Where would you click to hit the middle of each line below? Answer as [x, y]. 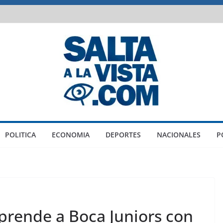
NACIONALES [178, 135]
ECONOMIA [70, 135]
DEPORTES [123, 135]
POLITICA [20, 135]
